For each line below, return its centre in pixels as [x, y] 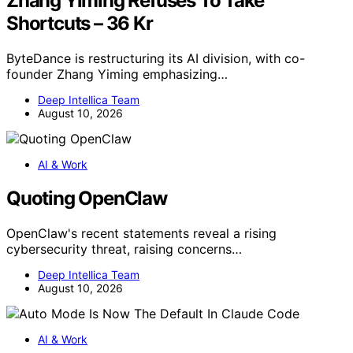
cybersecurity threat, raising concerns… [124, 249]
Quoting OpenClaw [87, 199]
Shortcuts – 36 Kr [80, 24]
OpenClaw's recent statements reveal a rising [141, 233]
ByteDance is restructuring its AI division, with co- [156, 59]
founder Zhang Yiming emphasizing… [117, 74]
